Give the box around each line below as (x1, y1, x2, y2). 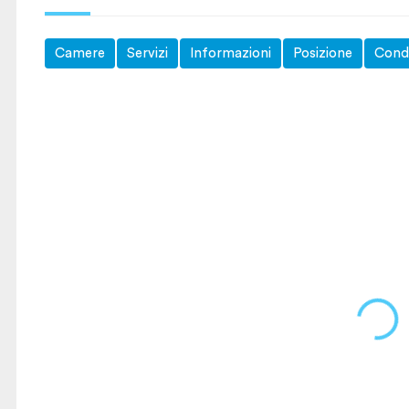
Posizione (292, 46, 352, 60)
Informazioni (189, 46, 271, 60)
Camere (54, 46, 105, 60)
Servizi (126, 46, 168, 60)
